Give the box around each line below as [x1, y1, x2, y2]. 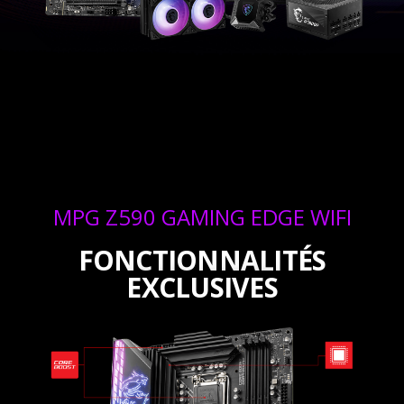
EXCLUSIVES [126, 268, 278, 306]
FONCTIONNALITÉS [78, 241, 326, 279]
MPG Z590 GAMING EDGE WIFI [52, 201, 352, 232]
